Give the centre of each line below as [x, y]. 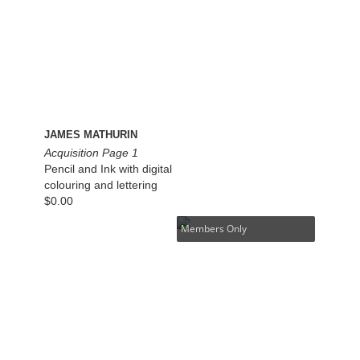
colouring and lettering [101, 185]
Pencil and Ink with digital [108, 169]
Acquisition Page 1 [92, 153]
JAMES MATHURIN [91, 135]
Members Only [214, 229]
